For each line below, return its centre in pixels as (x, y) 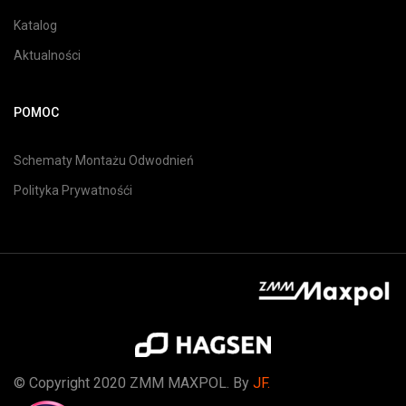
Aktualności (47, 55)
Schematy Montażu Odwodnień (104, 160)
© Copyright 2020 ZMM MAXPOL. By (133, 383)
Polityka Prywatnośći (73, 190)
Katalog (35, 25)
